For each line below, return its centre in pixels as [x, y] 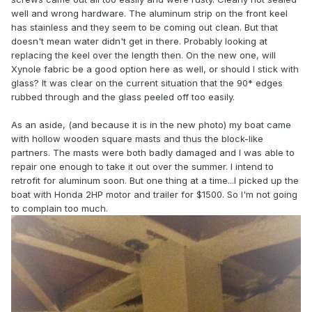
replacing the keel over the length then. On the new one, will [143, 55]
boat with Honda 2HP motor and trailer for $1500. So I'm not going [154, 195]
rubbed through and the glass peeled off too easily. [123, 97]
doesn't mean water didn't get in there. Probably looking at [139, 41]
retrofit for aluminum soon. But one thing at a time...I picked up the [155, 181]
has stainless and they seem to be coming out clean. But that [145, 28]
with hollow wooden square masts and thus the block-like [137, 139]
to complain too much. [61, 209]
